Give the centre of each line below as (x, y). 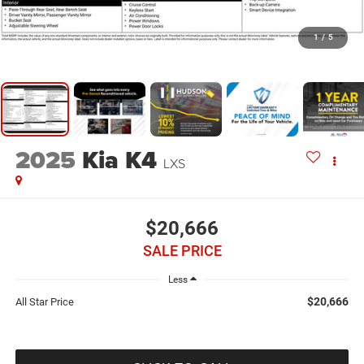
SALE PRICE (182, 250)
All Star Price (44, 301)
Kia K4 (119, 160)
